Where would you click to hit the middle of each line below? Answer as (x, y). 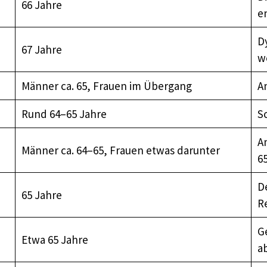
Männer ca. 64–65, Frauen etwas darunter (120, 150)
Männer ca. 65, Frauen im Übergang (106, 86)
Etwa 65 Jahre (55, 239)
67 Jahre (41, 49)
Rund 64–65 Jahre (64, 114)
